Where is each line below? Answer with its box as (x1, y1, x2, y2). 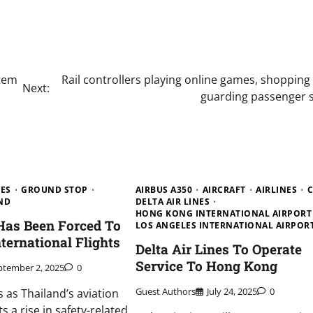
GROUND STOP (21, 183, 88, 196)
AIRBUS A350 (135, 183, 193, 196)
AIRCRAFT (202, 183, 246, 196)
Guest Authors (135, 285, 196, 298)
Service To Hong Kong (135, 256, 277, 275)
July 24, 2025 (206, 285, 257, 298)
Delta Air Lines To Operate (135, 240, 302, 258)
